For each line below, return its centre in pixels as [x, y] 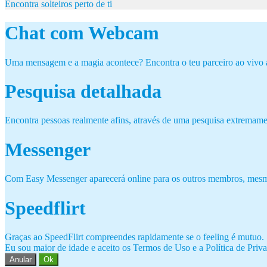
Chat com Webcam [82, 33]
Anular [21, 260]
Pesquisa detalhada [83, 91]
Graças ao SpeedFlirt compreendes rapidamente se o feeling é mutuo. [134, 237]
